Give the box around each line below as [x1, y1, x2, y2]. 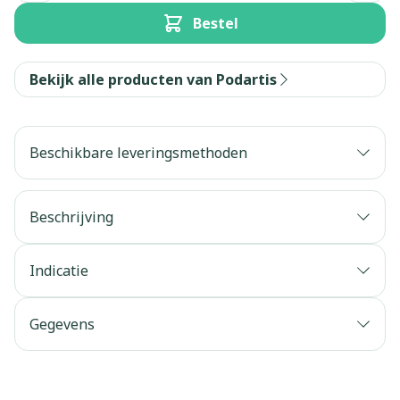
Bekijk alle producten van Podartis [29, 70, 277, 89]
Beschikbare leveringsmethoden [29, 143, 247, 162]
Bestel [192, 13, 238, 33]
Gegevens [29, 314, 95, 334]
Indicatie [29, 261, 88, 280]
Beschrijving [29, 207, 113, 227]
